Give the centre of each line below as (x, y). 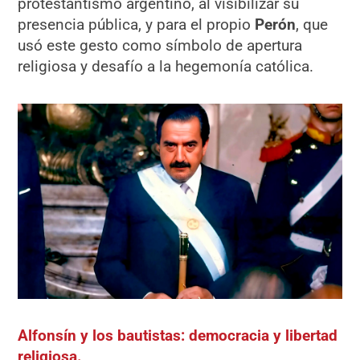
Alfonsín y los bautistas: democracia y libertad (178, 336)
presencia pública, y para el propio (137, 24)
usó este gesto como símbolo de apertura (160, 45)
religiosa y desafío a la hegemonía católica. (166, 66)
